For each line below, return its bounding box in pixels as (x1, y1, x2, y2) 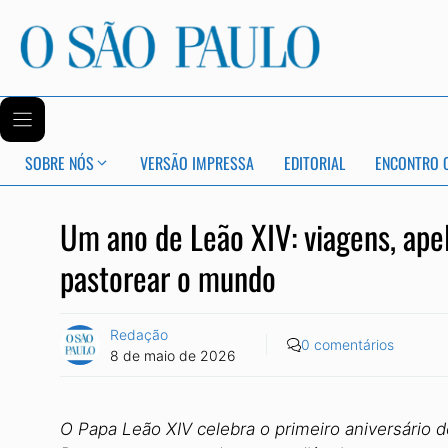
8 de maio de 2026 (110, 346, 236, 364)
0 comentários (301, 336, 394, 354)
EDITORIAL (284, 151, 345, 176)
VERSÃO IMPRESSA (140, 151, 254, 176)
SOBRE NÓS (25, 151, 94, 176)
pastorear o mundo (60, 252, 276, 301)
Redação (110, 325, 168, 343)
